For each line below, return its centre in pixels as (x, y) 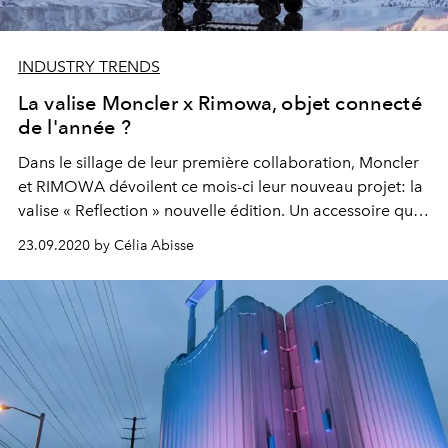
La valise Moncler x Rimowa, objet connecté (220, 102)
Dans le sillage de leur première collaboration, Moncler (218, 162)
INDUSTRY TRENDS (89, 66)
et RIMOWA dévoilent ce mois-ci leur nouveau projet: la (220, 186)
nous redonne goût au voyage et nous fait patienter (204, 234)
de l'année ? (74, 126)
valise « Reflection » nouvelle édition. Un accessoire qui (217, 210)
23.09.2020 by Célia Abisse (106, 245)
